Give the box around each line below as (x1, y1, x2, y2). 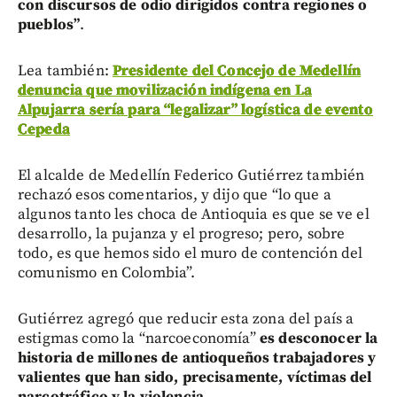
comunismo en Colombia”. (18, 263, 196, 284)
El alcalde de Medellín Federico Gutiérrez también (18, 166, 365, 186)
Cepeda (18, 120, 70, 140)
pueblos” (18, 15, 81, 35)
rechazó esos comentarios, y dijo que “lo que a (18, 185, 331, 206)
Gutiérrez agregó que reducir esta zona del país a (18, 309, 354, 330)
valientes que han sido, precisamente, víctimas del (18, 368, 372, 388)
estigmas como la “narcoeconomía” (18, 329, 256, 349)
